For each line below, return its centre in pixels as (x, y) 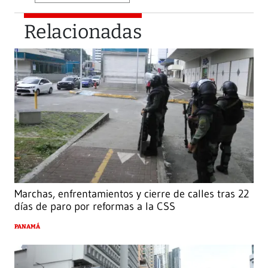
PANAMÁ (27, 227)
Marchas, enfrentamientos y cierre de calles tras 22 (132, 194)
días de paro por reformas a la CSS (95, 207)
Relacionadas (83, 31)
